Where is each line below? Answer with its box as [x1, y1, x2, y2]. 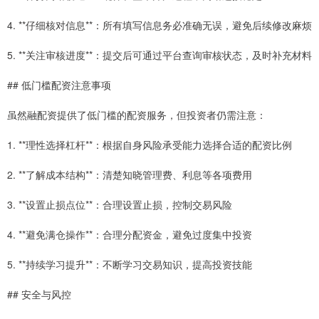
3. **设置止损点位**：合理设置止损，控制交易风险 [7, 197, 232, 212]
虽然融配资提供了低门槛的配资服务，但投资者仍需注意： [7, 108, 266, 122]
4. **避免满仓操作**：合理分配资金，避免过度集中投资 [7, 227, 252, 242]
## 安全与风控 [7, 287, 71, 302]
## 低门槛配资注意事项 [7, 78, 111, 93]
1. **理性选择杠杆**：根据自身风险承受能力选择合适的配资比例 [7, 137, 292, 152]
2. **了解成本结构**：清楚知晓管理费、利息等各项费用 [7, 167, 252, 182]
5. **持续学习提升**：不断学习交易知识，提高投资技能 [7, 257, 252, 272]
